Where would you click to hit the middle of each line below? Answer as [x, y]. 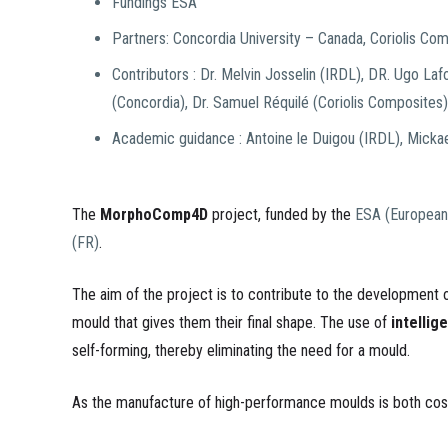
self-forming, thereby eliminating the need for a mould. [241, 350]
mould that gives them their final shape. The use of [231, 322]
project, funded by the [281, 214]
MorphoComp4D [154, 214]
